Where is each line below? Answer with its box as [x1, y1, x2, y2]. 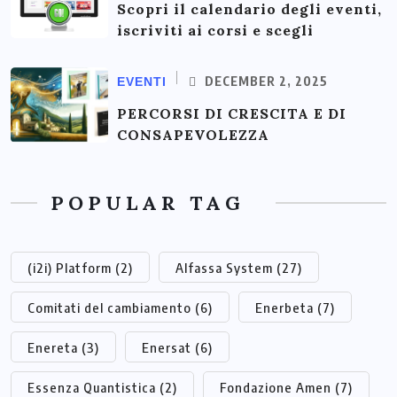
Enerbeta [255, 300, 314, 316]
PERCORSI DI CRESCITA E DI [117, 105, 346, 123]
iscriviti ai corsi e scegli [117, 21, 314, 40]
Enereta [27, 339, 78, 356]
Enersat [142, 339, 191, 356]
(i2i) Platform [27, 260, 112, 276]
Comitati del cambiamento [27, 300, 191, 316]
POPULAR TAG [51, 191, 245, 216]
